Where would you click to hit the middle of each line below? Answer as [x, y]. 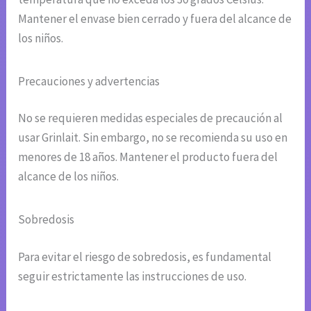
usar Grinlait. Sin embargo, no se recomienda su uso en [153, 138]
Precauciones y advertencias [89, 81]
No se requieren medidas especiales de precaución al [151, 118]
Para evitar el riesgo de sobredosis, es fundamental [145, 257]
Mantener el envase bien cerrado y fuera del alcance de [155, 18]
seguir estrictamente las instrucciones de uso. [133, 276]
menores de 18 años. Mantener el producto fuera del [148, 157]
